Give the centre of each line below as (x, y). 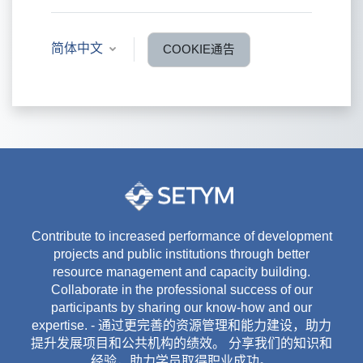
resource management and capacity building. (181, 272)
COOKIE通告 (199, 49)
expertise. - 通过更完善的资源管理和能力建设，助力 (181, 326)
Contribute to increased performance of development (181, 237)
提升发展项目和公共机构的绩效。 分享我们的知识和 (181, 344)
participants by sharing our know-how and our (181, 308)
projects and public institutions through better (181, 254)
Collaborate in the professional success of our (181, 290)
